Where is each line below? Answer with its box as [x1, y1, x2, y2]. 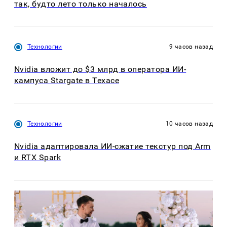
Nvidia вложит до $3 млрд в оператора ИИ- [14, 64, 186, 74]
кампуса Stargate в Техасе [14, 75, 119, 86]
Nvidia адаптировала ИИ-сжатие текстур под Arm [14, 141, 211, 151]
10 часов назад [165, 120, 213, 127]
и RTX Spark [14, 152, 61, 162]
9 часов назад [169, 43, 213, 50]
